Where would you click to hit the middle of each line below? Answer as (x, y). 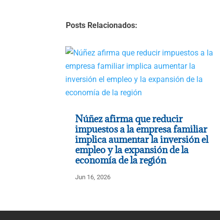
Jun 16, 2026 (93, 177)
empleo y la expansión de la (132, 150)
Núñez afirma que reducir (129, 119)
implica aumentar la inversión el (142, 139)
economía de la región (121, 160)
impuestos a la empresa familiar (141, 129)
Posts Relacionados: (102, 26)
